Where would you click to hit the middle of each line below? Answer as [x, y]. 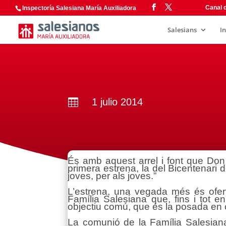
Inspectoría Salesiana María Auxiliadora [79, 8]
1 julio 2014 [117, 102]
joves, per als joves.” [112, 176]
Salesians [182, 30]
